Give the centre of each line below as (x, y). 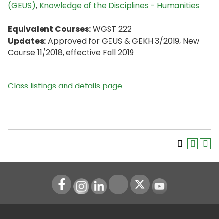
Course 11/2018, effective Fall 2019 (71, 53)
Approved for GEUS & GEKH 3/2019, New (123, 41)
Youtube (175, 184)
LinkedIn (114, 184)
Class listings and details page (65, 86)
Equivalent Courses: (49, 29)
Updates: (27, 41)
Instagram (101, 184)
